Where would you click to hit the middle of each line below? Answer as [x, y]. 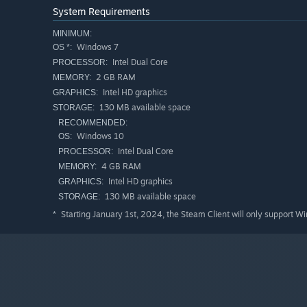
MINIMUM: [72, 34]
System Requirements [101, 12]
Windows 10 [99, 136]
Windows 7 [97, 47]
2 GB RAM [115, 77]
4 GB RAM [120, 167]
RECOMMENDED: [93, 123]
